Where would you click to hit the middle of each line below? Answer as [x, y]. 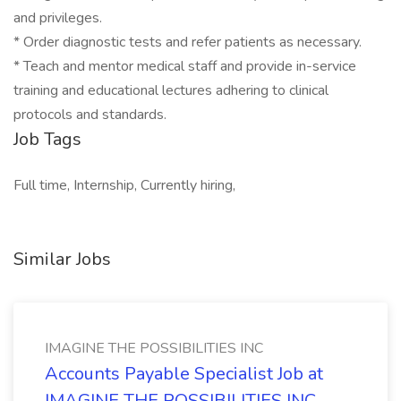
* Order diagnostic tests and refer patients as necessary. [188, 42]
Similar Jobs [62, 259]
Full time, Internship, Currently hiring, [124, 185]
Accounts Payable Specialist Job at [184, 374]
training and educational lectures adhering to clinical [171, 90]
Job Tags [47, 139]
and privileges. [58, 18]
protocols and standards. [90, 115]
